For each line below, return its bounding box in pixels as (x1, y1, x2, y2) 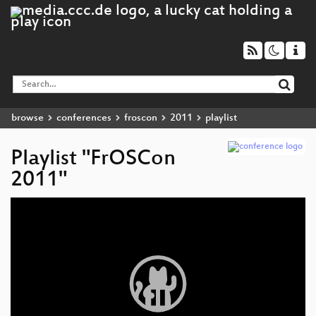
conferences (56, 111, 111, 124)
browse (11, 111, 44, 124)
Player (10, 208, 35, 219)
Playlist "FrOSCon (11, 147, 176, 172)
